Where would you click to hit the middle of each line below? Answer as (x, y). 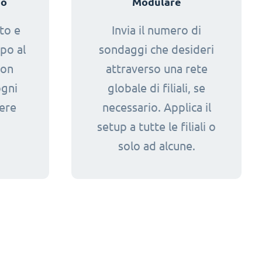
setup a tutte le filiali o (157, 127)
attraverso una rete (156, 69)
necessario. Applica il (156, 107)
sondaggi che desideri (157, 49)
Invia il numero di (157, 30)
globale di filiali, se (157, 88)
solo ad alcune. (156, 146)
